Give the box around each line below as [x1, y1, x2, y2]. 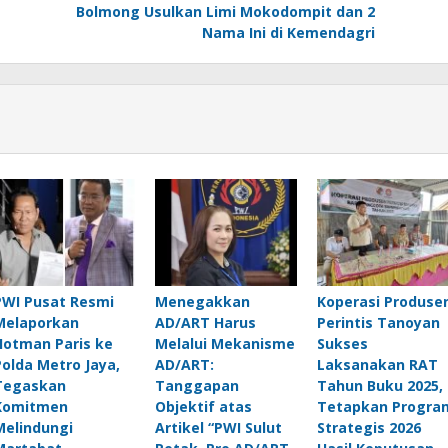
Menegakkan [154, 291, 250, 311]
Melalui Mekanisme [154, 333, 295, 353]
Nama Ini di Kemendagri [201, 23, 375, 43]
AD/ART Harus [154, 312, 256, 332]
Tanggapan [154, 375, 239, 395]
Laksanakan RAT [316, 354, 438, 374]
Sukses [316, 333, 368, 353]
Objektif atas [154, 396, 252, 416]
